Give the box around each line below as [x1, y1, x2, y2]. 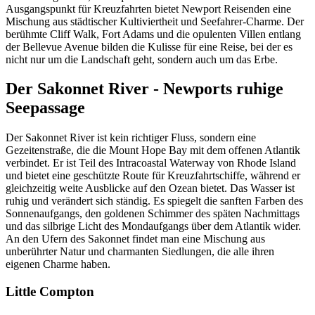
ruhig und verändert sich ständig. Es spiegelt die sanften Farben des [6, 195, 303, 207]
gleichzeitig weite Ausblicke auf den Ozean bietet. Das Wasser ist [6, 182, 295, 195]
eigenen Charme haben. [6, 258, 110, 271]
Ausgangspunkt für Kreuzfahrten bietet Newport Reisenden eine [6, 2, 291, 15]
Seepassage [6, 98, 85, 117]
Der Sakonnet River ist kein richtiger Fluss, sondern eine [6, 131, 256, 144]
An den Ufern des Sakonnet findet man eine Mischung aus [6, 233, 265, 245]
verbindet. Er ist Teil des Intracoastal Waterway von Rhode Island [6, 157, 296, 169]
